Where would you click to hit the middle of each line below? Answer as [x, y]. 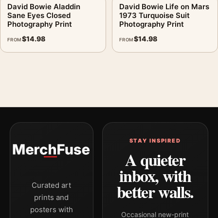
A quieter [155, 160]
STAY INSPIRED [155, 141]
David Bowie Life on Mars [164, 6]
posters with [51, 209]
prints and [52, 197]
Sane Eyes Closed [39, 15]
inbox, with [155, 176]
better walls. [155, 192]
